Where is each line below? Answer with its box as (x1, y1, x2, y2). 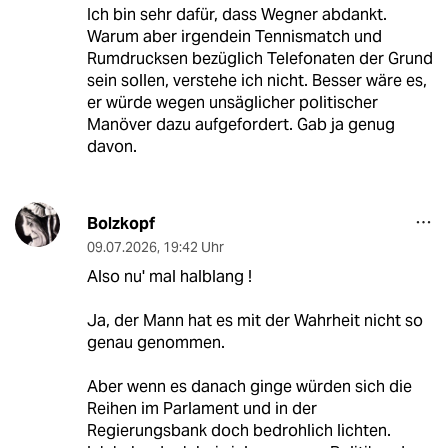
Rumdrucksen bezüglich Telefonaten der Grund (86, 47, 433, 69)
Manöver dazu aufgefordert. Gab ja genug (86, 113, 395, 135)
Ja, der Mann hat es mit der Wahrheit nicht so (86, 309, 423, 331)
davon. (86, 135, 137, 157)
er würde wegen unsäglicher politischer (86, 91, 378, 113)
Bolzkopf (86, 212, 155, 234)
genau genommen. (86, 331, 225, 353)
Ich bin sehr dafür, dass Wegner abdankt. (86, 3, 387, 25)
